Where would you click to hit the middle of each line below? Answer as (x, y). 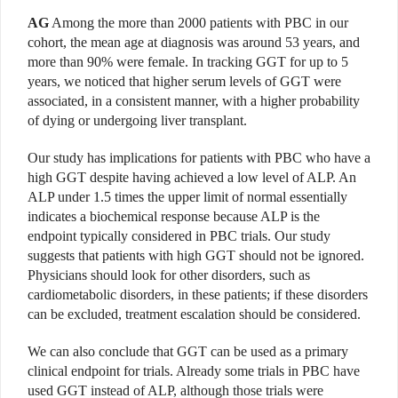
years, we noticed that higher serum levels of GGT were (184, 81)
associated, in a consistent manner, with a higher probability (194, 100)
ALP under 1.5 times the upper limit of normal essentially (187, 196)
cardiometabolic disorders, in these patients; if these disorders (198, 294)
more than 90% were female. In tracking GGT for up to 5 (188, 61)
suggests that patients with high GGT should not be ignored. (196, 255)
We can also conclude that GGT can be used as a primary (188, 351)
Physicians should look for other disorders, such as (169, 275)
